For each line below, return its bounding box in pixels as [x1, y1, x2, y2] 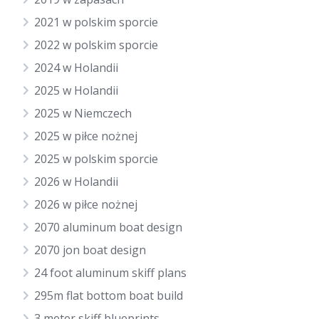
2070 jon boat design [34, 242, 146, 258]
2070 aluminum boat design [34, 219, 182, 235]
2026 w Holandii [34, 174, 118, 189]
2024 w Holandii [34, 60, 118, 75]
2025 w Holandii [34, 83, 118, 98]
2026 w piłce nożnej [34, 197, 137, 212]
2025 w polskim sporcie [34, 151, 158, 167]
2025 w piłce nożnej [34, 128, 137, 144]
